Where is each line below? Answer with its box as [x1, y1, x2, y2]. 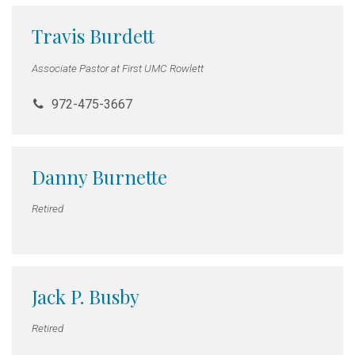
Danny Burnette [32, 163, 167, 189]
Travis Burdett [32, 23, 155, 49]
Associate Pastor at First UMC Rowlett [32, 61, 204, 74]
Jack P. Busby [32, 284, 139, 310]
